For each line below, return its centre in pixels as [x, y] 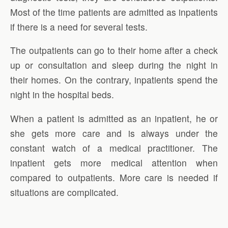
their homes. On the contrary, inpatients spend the [114, 80]
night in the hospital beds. [62, 95]
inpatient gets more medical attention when [114, 162]
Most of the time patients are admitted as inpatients [114, 12]
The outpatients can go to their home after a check [114, 50]
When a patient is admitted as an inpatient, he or [114, 118]
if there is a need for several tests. [79, 26]
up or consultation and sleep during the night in [114, 65]
